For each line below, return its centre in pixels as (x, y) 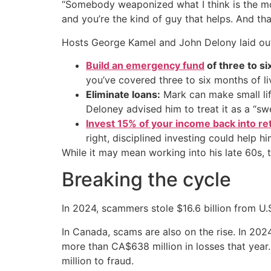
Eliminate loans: (123, 94)
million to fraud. (98, 260)
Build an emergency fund (145, 65)
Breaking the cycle (146, 180)
